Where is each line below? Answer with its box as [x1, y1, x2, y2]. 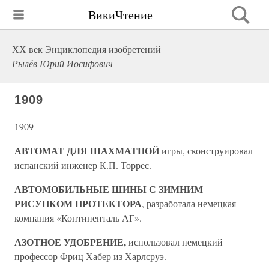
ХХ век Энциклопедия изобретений [12, 43, 161, 55]
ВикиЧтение [88, 6, 153, 23]
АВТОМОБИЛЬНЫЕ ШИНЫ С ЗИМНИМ [14, 182, 203, 196]
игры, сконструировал [159, 144, 253, 157]
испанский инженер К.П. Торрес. [14, 159, 151, 171]
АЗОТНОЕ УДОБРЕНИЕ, [14, 235, 126, 249]
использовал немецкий [126, 235, 223, 248]
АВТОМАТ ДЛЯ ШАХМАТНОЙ [14, 144, 159, 157]
